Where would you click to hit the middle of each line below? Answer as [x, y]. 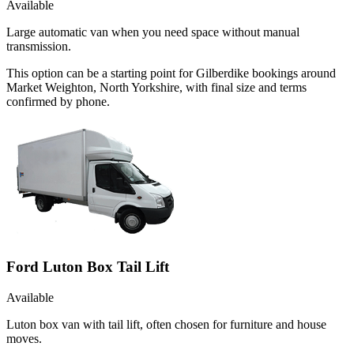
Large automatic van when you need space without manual [153, 32]
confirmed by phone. [58, 102]
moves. [24, 338]
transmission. [39, 47]
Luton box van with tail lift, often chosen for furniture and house [166, 324]
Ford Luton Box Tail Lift [88, 266]
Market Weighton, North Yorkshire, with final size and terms [156, 88]
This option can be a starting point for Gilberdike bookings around [171, 73]
